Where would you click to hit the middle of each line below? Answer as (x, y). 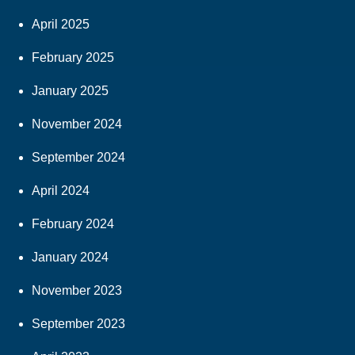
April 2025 (61, 25)
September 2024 (78, 158)
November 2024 (77, 124)
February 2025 (73, 58)
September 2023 (78, 324)
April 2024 (61, 191)
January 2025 (70, 91)
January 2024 (70, 258)
